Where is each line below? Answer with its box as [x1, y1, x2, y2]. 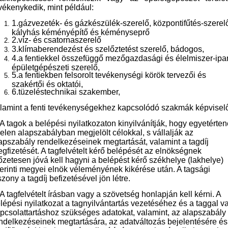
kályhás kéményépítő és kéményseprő [12, 28, 150, 36]
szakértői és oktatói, [12, 80, 83, 88]
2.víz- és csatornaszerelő [12, 36, 101, 45]
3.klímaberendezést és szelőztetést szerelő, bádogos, [12, 45, 204, 54]
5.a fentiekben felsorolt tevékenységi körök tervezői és [12, 71, 206, 80]
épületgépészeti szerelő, [12, 63, 100, 71]
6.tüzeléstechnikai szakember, [12, 88, 120, 97]
